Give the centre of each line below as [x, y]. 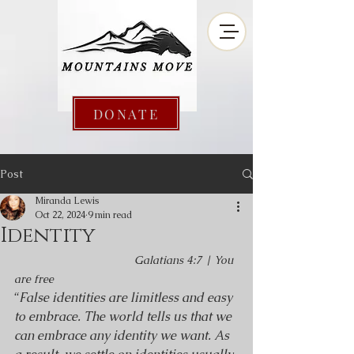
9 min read [110, 215]
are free [34, 279]
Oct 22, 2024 [60, 215]
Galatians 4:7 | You [185, 260]
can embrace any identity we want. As [123, 335]
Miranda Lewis [67, 201]
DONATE [126, 113]
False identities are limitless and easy [127, 298]
